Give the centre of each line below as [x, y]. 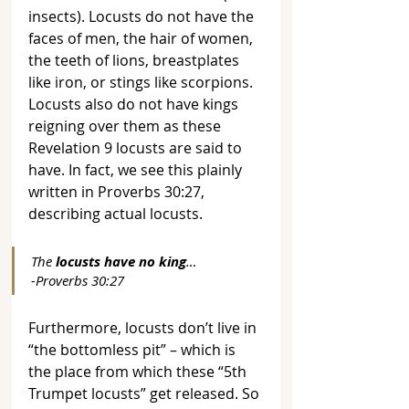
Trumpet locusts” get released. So [146, 394]
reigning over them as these [126, 126]
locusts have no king [121, 262]
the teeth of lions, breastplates [136, 61]
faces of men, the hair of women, [142, 39]
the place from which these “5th [139, 372]
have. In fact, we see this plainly [137, 170]
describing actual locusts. [115, 214]
